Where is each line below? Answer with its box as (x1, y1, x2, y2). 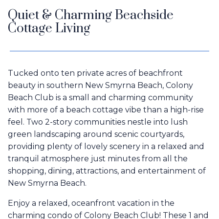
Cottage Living (8, 21, 90, 37)
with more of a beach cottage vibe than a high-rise (8, 105, 204, 115)
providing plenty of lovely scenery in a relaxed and (8, 142, 204, 152)
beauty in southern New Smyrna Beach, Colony (8, 81, 193, 90)
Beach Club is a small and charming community (8, 93, 193, 103)
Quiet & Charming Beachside (8, 7, 174, 24)
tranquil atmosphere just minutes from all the (8, 154, 188, 164)
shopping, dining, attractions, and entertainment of (8, 166, 206, 176)
